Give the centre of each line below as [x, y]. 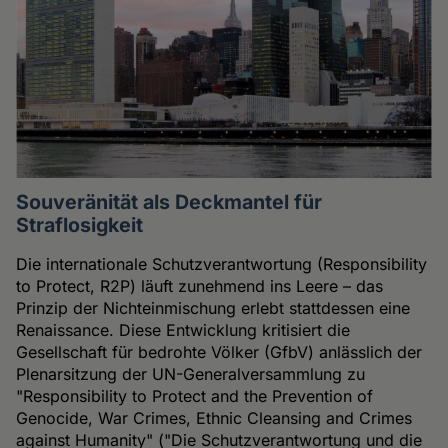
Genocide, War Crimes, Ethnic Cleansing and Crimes [214, 418]
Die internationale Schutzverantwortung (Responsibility [222, 264]
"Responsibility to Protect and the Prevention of [195, 396]
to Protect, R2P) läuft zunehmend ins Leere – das [200, 286]
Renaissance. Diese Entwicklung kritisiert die [183, 330]
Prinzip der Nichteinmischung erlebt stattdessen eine [213, 308]
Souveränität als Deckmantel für [169, 202]
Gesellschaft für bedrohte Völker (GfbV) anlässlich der [219, 352]
